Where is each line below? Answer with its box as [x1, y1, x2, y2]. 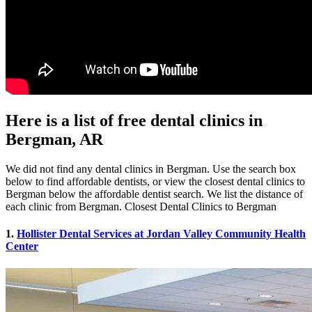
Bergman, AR [6, 130, 103, 149]
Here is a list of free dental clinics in [6, 111, 263, 130]
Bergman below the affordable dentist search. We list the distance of [6, 188, 303, 201]
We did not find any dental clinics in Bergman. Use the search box [6, 163, 296, 175]
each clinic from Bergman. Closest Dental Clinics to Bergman [6, 201, 276, 213]
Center [6, 240, 38, 253]
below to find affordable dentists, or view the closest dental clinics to [6, 175, 305, 188]
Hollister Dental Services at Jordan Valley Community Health [17, 228, 306, 240]
